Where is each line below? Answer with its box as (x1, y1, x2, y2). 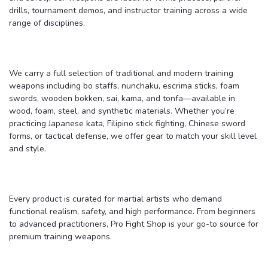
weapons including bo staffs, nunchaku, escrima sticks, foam (9, 80, 239, 92)
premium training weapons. (9, 230, 112, 242)
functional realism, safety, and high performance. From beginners (9, 205, 255, 217)
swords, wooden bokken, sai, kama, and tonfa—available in (9, 92, 235, 104)
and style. (9, 142, 46, 154)
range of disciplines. (9, 17, 85, 29)
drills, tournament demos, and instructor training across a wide (9, 4, 248, 16)
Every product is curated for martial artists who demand (9, 193, 222, 205)
